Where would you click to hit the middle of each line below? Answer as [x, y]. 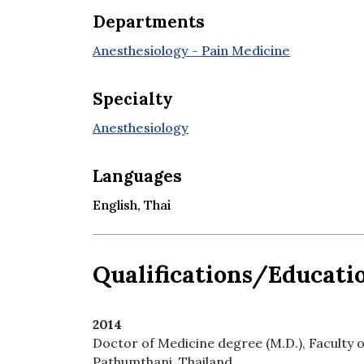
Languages [137, 175]
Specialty [133, 98]
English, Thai [132, 204]
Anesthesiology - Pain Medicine [191, 50]
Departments [149, 21]
